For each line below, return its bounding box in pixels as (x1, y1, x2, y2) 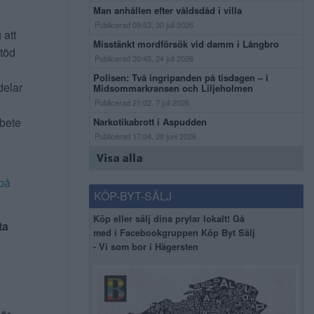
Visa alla (97, 151, 143, 165)
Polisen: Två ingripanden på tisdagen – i (93, 70, 268, 84)
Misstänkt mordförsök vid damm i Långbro (93, 36, 279, 50)
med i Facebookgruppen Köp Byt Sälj (93, 226, 255, 239)
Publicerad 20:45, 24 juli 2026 (95, 52, 193, 64)
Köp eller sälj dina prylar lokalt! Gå (93, 212, 245, 225)
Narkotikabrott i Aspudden (93, 114, 207, 128)
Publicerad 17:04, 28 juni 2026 (95, 130, 196, 142)
